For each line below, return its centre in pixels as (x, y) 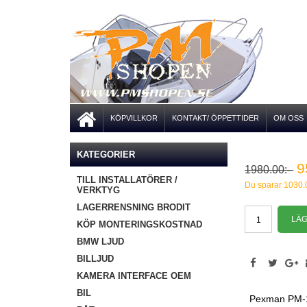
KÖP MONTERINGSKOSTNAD (139, 224)
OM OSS (288, 118)
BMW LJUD (100, 242)
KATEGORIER (106, 155)
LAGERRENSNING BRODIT (134, 207)
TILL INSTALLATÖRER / (127, 180)
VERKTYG (98, 190)
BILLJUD (95, 259)
